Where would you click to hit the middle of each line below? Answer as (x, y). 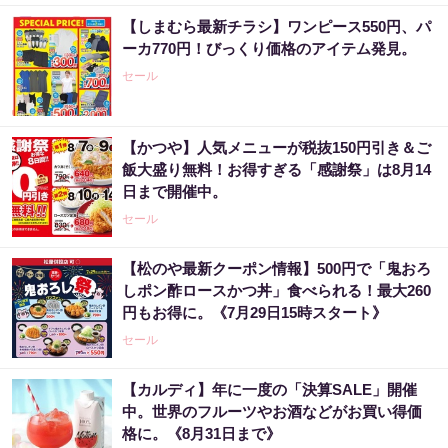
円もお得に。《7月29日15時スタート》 (254, 312)
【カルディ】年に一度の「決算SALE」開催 (269, 389)
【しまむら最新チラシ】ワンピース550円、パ (276, 26)
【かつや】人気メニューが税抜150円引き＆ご (276, 147)
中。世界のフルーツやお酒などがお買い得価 (272, 411)
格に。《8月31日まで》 (201, 433)
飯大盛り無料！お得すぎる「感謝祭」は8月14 (276, 169)
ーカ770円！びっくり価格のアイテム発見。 (269, 48)
